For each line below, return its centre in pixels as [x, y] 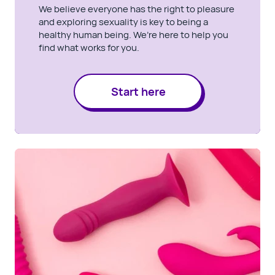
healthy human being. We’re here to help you [134, 34]
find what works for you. [89, 47]
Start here [138, 91]
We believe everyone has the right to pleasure [137, 9]
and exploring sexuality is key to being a [123, 21]
